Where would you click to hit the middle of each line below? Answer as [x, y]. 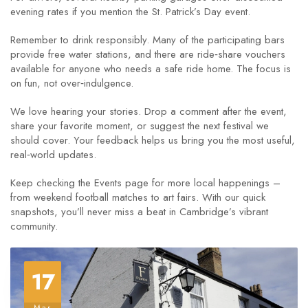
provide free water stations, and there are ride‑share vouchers [148, 54]
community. [34, 226]
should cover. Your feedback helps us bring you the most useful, [153, 140]
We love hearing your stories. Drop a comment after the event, [148, 111]
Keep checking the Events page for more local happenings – [145, 183]
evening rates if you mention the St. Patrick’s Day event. [130, 12]
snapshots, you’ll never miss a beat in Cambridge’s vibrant [139, 212]
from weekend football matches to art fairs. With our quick [138, 197]
